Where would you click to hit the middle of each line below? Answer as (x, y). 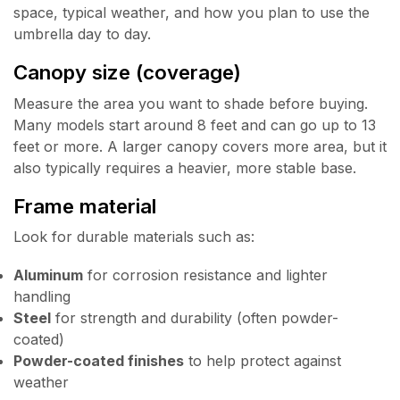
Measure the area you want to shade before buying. (191, 103)
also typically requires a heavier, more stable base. (185, 167)
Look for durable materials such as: (134, 237)
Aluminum (48, 275)
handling (42, 296)
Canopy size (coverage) (127, 72)
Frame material (85, 206)
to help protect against (262, 360)
